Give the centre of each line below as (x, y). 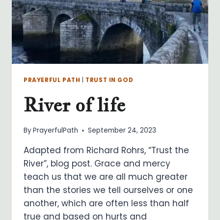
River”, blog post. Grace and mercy (97, 164)
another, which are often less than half (106, 204)
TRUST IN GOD (110, 80)
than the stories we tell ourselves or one (108, 190)
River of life (74, 104)
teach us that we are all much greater (106, 177)
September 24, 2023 (122, 131)
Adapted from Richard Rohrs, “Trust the (106, 151)
